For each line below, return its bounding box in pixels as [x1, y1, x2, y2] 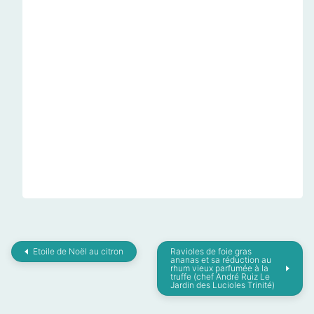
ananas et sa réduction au [170, 254, 271, 266]
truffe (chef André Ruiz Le [170, 271, 270, 282]
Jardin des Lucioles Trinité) [170, 280, 275, 291]
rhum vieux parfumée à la [170, 263, 268, 274]
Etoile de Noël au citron [33, 246, 123, 257]
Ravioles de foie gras [170, 246, 252, 257]
